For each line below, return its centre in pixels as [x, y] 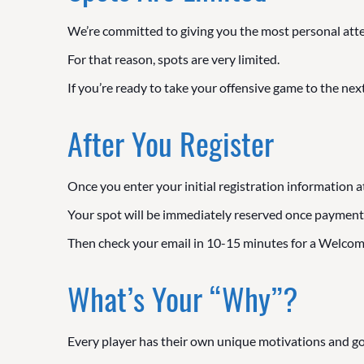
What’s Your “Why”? [182, 298]
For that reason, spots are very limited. [173, 58]
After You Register [170, 143]
